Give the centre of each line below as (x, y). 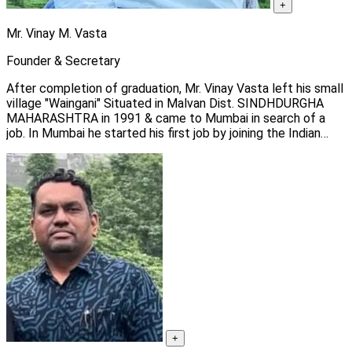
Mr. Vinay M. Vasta (57, 33)
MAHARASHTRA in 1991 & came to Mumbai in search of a (81, 118)
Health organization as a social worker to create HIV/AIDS (140, 148)
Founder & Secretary (63, 60)
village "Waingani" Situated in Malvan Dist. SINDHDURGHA (26, 103)
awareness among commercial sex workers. (126, 163)
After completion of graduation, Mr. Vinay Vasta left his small (175, 88)
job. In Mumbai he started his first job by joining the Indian (110, 133)
